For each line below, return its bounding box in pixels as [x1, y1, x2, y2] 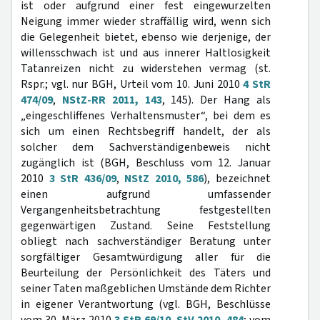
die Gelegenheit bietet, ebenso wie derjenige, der [21, 29, 271, 45]
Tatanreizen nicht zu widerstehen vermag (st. [21, 61, 271, 76]
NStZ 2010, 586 [124, 171, 204, 186]
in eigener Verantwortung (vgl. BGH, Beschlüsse [21, 296, 271, 312]
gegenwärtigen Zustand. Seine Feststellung [21, 218, 271, 234]
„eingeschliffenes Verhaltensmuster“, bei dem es [21, 108, 271, 124]
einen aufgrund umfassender [21, 186, 271, 202]
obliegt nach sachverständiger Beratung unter [21, 234, 271, 249]
